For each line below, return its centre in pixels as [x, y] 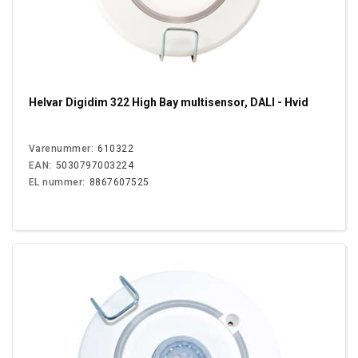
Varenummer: [62, 149]
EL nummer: [57, 183]
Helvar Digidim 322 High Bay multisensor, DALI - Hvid [169, 102]
